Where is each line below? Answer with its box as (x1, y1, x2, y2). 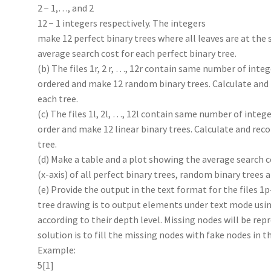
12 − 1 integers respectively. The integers (38, 16, 206, 29)
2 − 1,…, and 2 (38, 1, 94, 14)
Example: (38, 243, 76, 256)
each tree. (38, 92, 79, 105)
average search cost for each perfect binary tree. (38, 47, 237, 59)
